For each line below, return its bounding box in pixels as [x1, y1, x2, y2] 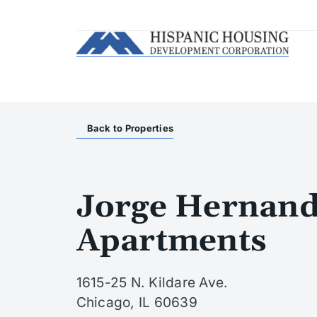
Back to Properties [86, 122, 174, 134]
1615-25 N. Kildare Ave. [76, 274, 229, 291]
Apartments [76, 221, 267, 261]
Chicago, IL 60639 [76, 294, 197, 311]
